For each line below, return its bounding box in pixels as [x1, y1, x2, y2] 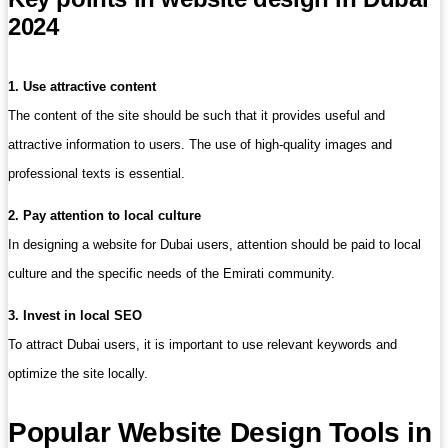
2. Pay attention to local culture [8, 208, 201, 224]
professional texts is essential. [8, 166, 185, 182]
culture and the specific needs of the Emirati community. [8, 266, 335, 282]
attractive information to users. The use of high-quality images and [8, 137, 392, 153]
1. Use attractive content [8, 79, 156, 95]
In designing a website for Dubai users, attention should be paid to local [8, 237, 421, 253]
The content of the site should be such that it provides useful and [8, 108, 385, 124]
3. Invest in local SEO [8, 308, 142, 324]
